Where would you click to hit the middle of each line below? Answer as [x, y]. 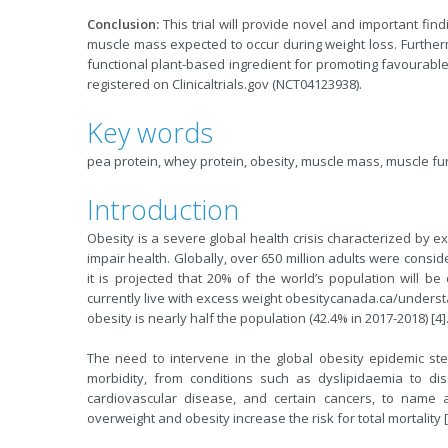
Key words [150, 132]
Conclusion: [123, 24]
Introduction [163, 209]
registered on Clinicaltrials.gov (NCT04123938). [224, 84]
